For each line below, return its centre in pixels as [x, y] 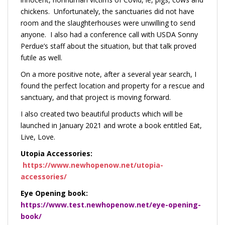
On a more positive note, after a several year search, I [108, 74]
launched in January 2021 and [69, 125]
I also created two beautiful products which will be [102, 114]
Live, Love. [38, 137]
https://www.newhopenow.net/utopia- [93, 165]
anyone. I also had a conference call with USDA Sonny [109, 34]
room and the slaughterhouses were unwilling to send [108, 23]
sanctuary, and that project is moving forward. [98, 97]
